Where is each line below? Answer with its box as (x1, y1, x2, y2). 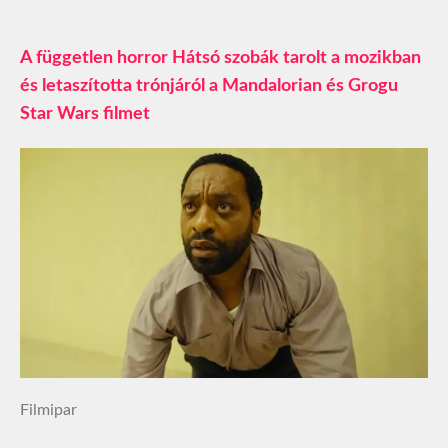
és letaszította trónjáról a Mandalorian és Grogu (20, 77, 398, 96)
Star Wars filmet (20, 105, 150, 124)
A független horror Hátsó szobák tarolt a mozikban (20, 49, 421, 68)
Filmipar (20, 401, 77, 418)
